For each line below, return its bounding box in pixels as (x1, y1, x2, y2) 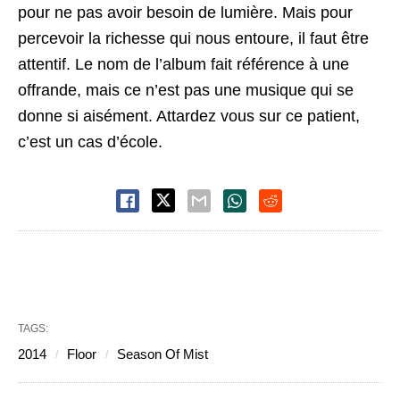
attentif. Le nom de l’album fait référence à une (18, 55, 349, 73)
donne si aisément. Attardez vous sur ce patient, (18, 107, 360, 125)
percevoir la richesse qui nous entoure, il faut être (18, 29, 369, 47)
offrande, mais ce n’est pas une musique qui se (18, 81, 354, 99)
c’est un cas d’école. (18, 133, 162, 151)
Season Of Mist (117, 346, 208, 362)
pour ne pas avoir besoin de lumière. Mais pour (18, 4, 353, 21)
